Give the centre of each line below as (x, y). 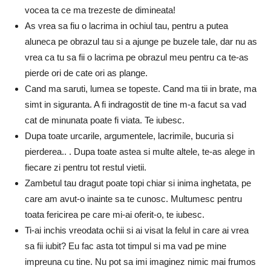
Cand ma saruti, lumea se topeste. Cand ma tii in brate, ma (141, 88)
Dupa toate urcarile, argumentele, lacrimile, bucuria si (129, 135)
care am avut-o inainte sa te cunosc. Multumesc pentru (133, 198)
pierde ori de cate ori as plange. (86, 73)
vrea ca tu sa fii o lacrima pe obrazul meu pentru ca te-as (137, 57)
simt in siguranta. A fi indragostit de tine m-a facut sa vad (135, 104)
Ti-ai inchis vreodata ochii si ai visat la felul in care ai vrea (137, 230)
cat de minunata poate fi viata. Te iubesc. (105, 120)
